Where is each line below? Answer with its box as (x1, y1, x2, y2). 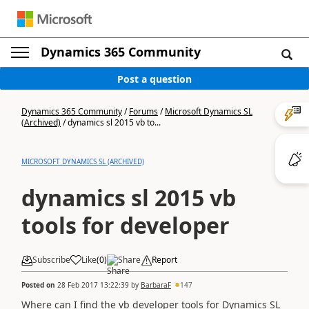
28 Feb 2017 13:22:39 (57, 279, 129, 290)
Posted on (21, 279, 57, 290)
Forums (129, 106, 158, 117)
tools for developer (21, 210, 230, 240)
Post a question (117, 72, 192, 86)
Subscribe (32, 254, 70, 266)
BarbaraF (141, 279, 171, 290)
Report (152, 254, 177, 266)
